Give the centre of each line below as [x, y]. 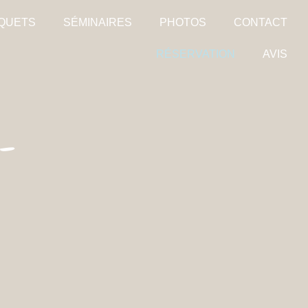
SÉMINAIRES [97, 22]
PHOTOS [183, 22]
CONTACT [260, 22]
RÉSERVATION [195, 54]
